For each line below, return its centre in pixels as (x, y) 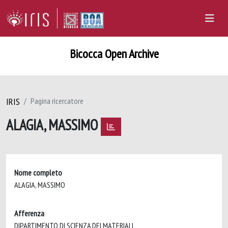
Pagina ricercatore (57, 101)
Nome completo (38, 172)
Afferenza (29, 213)
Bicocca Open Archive (114, 54)
